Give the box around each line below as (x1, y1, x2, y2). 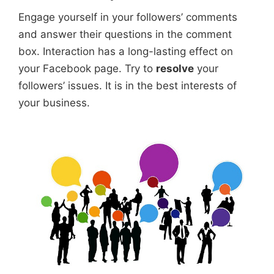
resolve (156, 62, 194, 75)
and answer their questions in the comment (18, 28, 232, 40)
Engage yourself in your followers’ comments (18, 10, 237, 23)
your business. (18, 96, 90, 109)
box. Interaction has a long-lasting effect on (18, 45, 233, 57)
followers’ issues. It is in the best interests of (18, 79, 237, 92)
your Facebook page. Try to (18, 62, 156, 75)
